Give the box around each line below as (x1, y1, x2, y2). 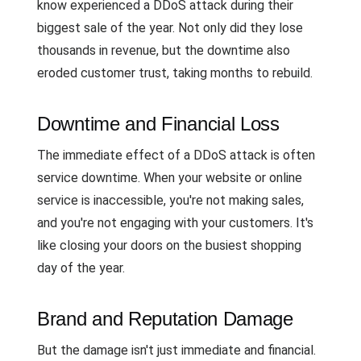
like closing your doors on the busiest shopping (37, 238, 301, 253)
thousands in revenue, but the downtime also (37, 43, 290, 58)
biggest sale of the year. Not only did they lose (37, 20, 303, 35)
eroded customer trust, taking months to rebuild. (37, 65, 313, 81)
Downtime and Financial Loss (37, 113, 280, 135)
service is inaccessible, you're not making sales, (37, 193, 304, 208)
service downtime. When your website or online (37, 170, 302, 185)
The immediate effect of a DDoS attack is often (37, 147, 315, 163)
